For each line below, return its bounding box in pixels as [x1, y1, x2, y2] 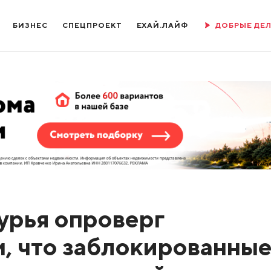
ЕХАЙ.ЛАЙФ [136, 21, 189, 30]
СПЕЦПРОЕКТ [62, 21, 122, 30]
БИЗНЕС [13, 21, 48, 30]
